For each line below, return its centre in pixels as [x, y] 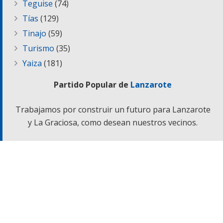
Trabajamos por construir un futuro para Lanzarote [113, 109]
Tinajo [34, 34]
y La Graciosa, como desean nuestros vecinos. [113, 122]
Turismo [38, 49]
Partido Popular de [92, 84]
